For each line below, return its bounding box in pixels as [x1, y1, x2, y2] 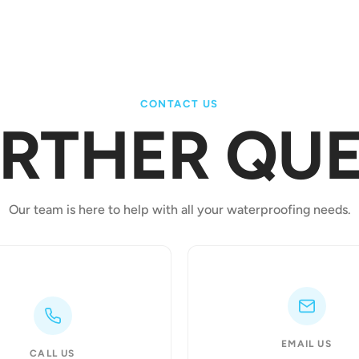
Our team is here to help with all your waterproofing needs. [8, 202, 351, 217]
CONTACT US [140, 98, 219, 110]
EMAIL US [281, 337, 332, 349]
